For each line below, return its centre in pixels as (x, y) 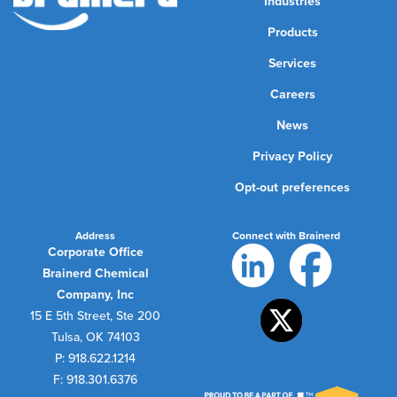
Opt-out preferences (293, 188)
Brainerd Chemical (95, 273)
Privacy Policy (293, 157)
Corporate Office (95, 252)
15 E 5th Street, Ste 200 (96, 315)
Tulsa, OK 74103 (95, 337)
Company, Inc (96, 294)
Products (292, 33)
